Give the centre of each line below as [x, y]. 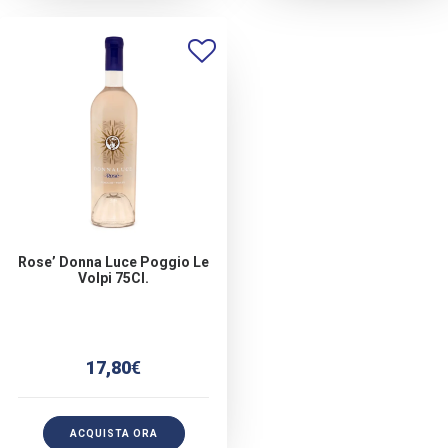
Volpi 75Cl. [113, 278]
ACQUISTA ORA [113, 433]
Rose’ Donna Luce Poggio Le [113, 262]
